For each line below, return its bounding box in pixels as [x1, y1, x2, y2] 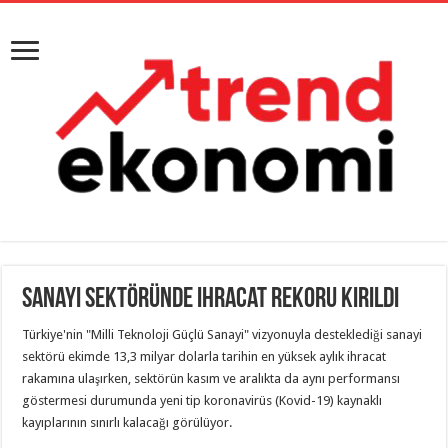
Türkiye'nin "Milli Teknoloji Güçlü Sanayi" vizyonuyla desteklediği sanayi [22, 327, 423, 342]
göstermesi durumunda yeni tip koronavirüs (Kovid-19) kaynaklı [22, 393, 383, 408]
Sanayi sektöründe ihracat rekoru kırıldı [22, 286, 400, 314]
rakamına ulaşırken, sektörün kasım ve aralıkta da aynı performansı [22, 371, 401, 386]
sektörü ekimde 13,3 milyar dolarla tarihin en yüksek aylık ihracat [22, 349, 387, 364]
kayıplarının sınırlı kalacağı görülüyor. [22, 415, 233, 430]
